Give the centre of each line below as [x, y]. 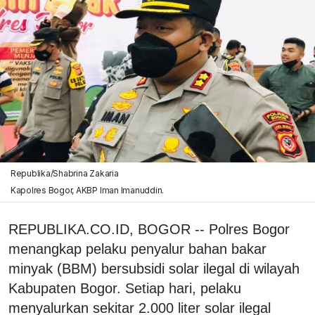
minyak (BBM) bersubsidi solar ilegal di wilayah [154, 268]
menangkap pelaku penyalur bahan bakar [137, 249]
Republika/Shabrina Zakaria [64, 173]
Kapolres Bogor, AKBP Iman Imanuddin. [87, 190]
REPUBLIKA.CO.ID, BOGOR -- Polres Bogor [149, 229]
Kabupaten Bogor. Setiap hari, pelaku [125, 288]
